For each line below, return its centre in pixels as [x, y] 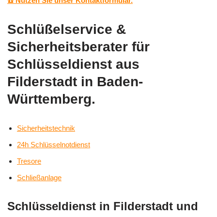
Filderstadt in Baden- [75, 82]
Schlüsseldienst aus [73, 64]
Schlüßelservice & [67, 30]
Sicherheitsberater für [78, 47]
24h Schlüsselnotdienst [54, 145]
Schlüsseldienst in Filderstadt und [103, 206]
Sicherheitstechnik [46, 128]
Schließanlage [39, 178]
